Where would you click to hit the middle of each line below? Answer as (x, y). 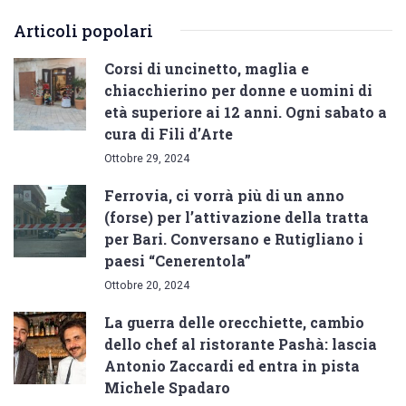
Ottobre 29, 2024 (147, 158)
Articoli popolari (83, 30)
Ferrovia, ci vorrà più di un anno (224, 195)
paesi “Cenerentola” (178, 260)
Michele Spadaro (167, 387)
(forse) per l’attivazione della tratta (237, 217)
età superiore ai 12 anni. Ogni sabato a (246, 111)
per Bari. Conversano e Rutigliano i (234, 238)
